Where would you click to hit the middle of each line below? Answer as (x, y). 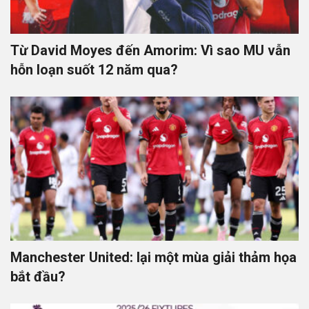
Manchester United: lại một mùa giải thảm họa (153, 258)
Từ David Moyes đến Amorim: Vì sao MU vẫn (150, 51)
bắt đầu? (38, 277)
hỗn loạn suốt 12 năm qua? (94, 70)
